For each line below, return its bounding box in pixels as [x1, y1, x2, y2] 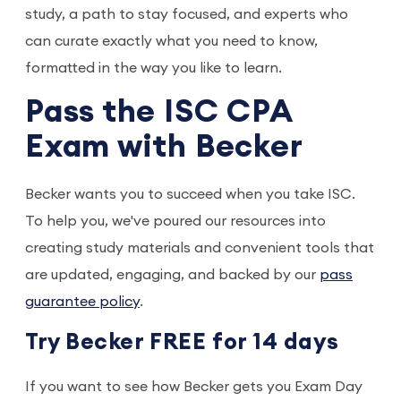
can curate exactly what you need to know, [25, 34, 318, 49]
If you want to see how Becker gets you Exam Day [25, 380, 363, 395]
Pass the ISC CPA [25, 97, 293, 129]
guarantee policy [25, 294, 140, 310]
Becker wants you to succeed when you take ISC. [25, 187, 355, 202]
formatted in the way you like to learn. [25, 61, 282, 76]
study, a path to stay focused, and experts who [25, 7, 348, 22]
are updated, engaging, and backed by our [25, 268, 320, 283]
